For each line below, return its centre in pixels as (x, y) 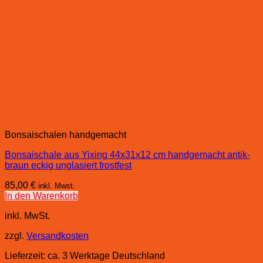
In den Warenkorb (41, 195)
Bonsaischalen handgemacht (65, 134)
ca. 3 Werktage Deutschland (106, 255)
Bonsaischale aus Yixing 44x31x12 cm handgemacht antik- (127, 154)
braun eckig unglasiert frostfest (68, 165)
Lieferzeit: (26, 255)
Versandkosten (58, 235)
